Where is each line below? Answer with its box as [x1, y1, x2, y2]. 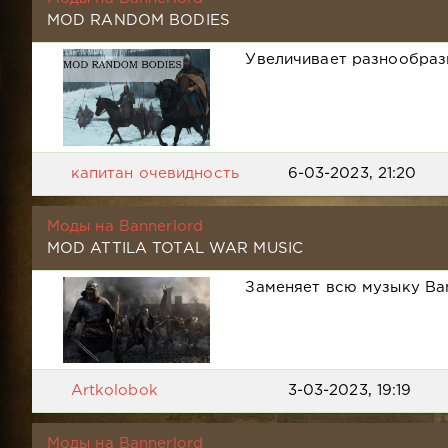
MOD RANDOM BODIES [46, 13, 230, 27]
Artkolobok [70, 383, 158, 397]
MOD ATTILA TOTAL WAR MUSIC [46, 242, 303, 256]
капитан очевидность [70, 167, 239, 181]
